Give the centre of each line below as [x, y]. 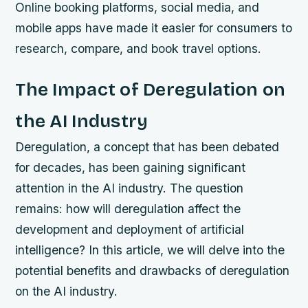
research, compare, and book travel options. [139, 49]
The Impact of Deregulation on [151, 90]
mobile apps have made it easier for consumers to [154, 28]
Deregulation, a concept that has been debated [147, 147]
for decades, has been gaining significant [131, 168]
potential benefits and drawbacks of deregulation [153, 271]
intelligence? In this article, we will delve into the [150, 250]
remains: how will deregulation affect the [128, 209]
